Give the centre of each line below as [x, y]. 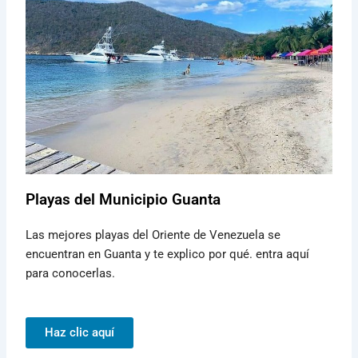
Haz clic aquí [80, 333]
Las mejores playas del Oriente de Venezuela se [153, 235]
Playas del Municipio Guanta [123, 200]
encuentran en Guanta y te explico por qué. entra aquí [168, 255]
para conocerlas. [71, 274]
